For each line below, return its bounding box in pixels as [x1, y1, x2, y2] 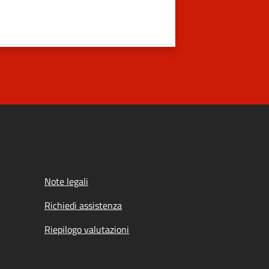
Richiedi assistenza [44, 198, 122, 213]
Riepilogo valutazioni [44, 222, 129, 237]
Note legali [44, 174, 88, 189]
